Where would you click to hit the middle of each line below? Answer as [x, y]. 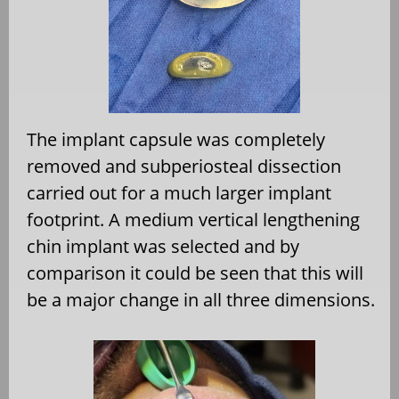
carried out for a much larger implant [179, 192]
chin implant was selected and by [163, 246]
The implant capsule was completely [176, 139]
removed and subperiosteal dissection [184, 166]
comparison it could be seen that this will [195, 273]
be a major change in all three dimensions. [201, 299]
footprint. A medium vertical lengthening [193, 219]
